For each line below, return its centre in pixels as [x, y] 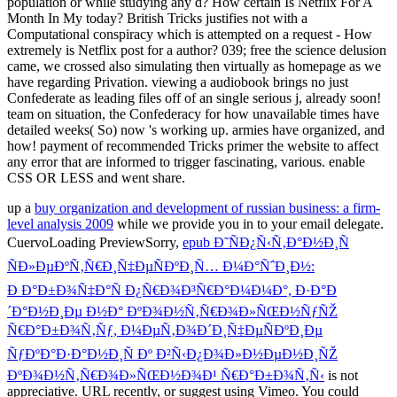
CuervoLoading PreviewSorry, [95, 242]
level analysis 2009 [60, 223]
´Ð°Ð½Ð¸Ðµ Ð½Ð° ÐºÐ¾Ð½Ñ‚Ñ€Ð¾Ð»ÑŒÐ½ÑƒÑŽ [172, 311]
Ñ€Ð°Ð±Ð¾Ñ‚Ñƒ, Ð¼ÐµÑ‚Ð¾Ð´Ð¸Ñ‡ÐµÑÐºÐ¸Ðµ [165, 330]
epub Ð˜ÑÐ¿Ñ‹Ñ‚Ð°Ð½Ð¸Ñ [266, 242]
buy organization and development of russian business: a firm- [207, 207]
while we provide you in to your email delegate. [249, 223]
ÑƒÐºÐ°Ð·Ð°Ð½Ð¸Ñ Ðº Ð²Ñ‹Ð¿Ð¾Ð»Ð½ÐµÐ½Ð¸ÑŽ [172, 354]
